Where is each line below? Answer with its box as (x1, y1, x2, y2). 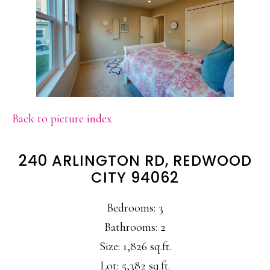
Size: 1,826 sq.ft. (99, 239, 171, 254)
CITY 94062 (91, 168, 179, 188)
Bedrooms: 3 (107, 201, 163, 216)
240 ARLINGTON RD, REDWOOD (18, 151, 252, 171)
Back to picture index (12, 111, 112, 127)
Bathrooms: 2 (104, 220, 166, 235)
